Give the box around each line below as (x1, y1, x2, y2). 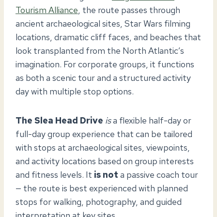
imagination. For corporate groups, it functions (15, 58, 194, 70)
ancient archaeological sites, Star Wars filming (15, 17, 190, 29)
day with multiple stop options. (15, 85, 134, 97)
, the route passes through (78, 4, 180, 15)
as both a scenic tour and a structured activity (15, 72, 191, 83)
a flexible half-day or (111, 114, 191, 126)
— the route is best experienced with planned (15, 182, 188, 194)
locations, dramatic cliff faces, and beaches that (15, 31, 201, 43)
